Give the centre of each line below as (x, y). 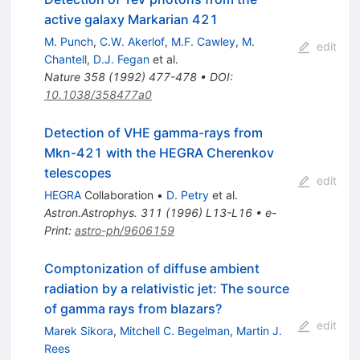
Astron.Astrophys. (90, 212)
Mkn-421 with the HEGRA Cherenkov (159, 152)
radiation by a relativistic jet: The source (166, 288)
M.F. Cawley (203, 41)
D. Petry (187, 194)
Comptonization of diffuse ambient (151, 268)
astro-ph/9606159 (124, 230)
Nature (62, 76)
